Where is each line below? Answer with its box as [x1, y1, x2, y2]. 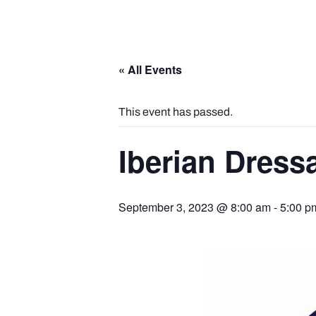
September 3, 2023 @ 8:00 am [119, 199, 271, 215]
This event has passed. [119, 106, 233, 118]
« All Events [119, 61, 182, 78]
